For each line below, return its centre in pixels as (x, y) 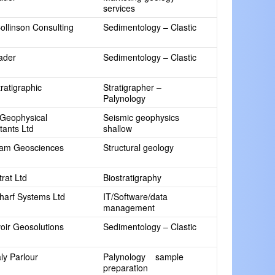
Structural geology (138, 147)
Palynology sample (143, 257)
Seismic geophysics (142, 117)
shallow (118, 128)
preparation (126, 268)
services (119, 8)
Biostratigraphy (132, 177)
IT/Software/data (135, 196)
